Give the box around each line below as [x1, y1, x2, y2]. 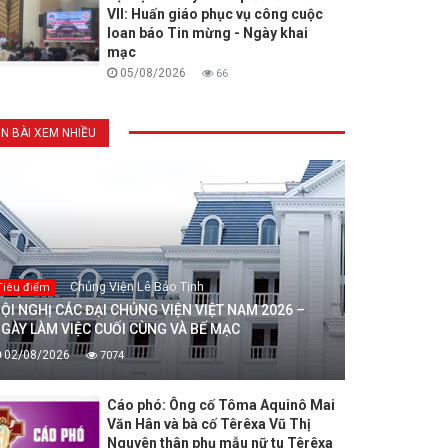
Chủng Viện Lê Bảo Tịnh [69, 279, 204, 295]
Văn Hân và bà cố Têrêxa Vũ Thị [106, 416, 311, 433]
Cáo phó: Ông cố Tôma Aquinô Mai [106, 397, 335, 414]
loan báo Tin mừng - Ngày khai [106, 25, 308, 42]
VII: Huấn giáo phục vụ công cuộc [106, 6, 323, 23]
